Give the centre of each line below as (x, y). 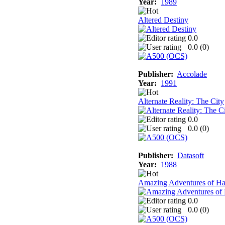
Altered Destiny (163, 20)
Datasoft (191, 155)
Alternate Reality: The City (181, 101)
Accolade (192, 74)
